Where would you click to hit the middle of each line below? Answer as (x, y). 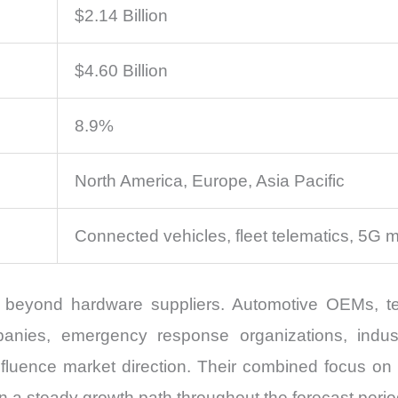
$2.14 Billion (121, 15)
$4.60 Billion (121, 70)
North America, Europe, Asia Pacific (210, 180)
